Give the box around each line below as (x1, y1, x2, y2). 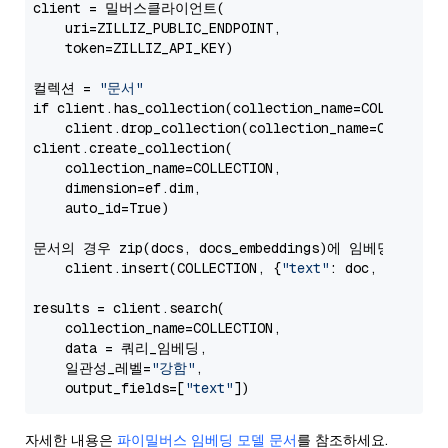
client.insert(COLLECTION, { (33, 259, 281, 277)
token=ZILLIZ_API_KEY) (33, 39, 233, 57)
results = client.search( (33, 299, 225, 317)
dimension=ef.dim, (33, 179, 201, 197)
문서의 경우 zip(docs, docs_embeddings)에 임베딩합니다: (33, 239, 441, 257)
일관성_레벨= (33, 359, 151, 377)
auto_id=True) (33, 199, 169, 217)
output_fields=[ (33, 379, 185, 397)
